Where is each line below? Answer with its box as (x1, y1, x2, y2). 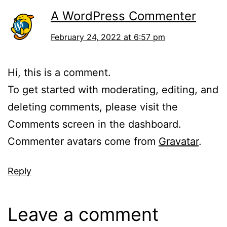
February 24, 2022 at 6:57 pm (51, 31, 165, 42)
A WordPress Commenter (51, 8, 196, 23)
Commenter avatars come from (8, 135, 159, 147)
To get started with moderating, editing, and (8, 83, 218, 96)
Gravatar (159, 135, 199, 147)
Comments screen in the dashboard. (8, 118, 181, 130)
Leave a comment (8, 203, 159, 225)
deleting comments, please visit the (8, 100, 178, 113)
